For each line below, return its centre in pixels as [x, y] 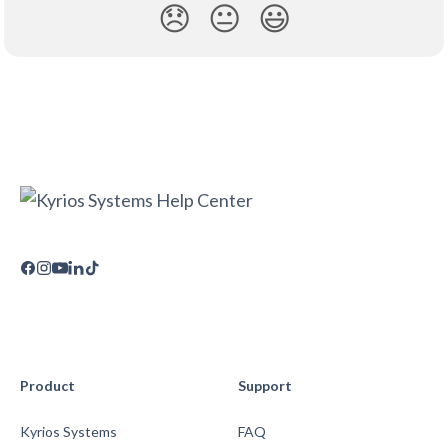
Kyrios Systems [68, 432]
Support [265, 386]
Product [47, 386]
